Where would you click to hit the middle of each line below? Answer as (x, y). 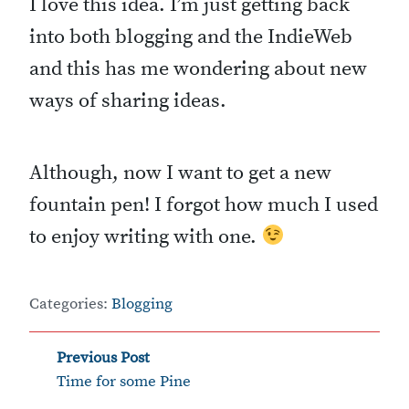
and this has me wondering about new (198, 69)
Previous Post (103, 359)
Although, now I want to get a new (180, 173)
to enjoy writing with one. (145, 237)
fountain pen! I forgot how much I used (204, 205)
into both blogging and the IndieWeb (191, 37)
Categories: (70, 305)
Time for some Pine (124, 383)
